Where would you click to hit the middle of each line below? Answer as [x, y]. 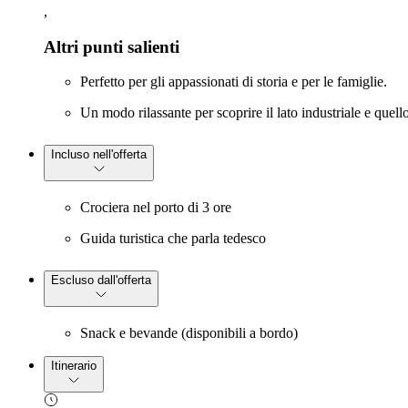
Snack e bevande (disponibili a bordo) [189, 333]
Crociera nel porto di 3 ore [156, 208]
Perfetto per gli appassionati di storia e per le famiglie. [234, 82]
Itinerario [74, 366]
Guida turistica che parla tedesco [173, 239]
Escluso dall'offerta [101, 280]
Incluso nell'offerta [99, 155]
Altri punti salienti [112, 46]
